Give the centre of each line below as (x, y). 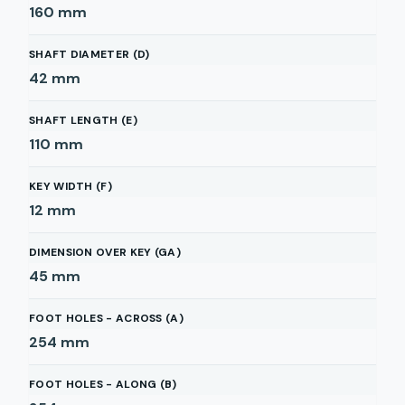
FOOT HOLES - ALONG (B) (103, 384)
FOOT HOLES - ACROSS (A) (106, 318)
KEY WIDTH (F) (71, 186)
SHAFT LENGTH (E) (83, 120)
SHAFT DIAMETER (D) (89, 54)
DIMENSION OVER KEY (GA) (105, 252)
